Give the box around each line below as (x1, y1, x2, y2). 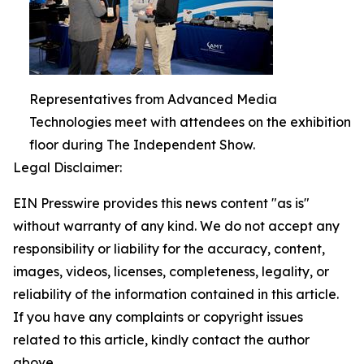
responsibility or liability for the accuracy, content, (13, 240, 325, 257)
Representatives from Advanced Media (29, 91, 277, 107)
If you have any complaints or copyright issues (13, 309, 303, 325)
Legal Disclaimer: (13, 159, 122, 175)
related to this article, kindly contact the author (13, 331, 310, 348)
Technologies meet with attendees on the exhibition (29, 114, 351, 130)
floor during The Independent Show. (29, 136, 255, 153)
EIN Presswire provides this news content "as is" (13, 195, 310, 211)
